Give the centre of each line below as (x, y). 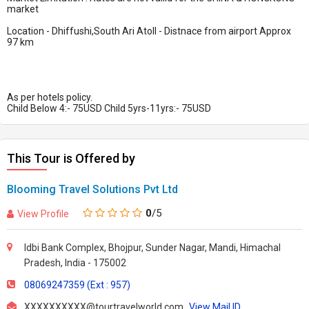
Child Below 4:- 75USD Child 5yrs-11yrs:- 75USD (109, 108)
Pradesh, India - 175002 (75, 263)
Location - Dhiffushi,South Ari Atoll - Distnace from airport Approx (149, 31)
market (23, 9)
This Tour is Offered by (71, 158)
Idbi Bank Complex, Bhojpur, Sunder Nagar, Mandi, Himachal (152, 248)
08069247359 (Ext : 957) (77, 285)
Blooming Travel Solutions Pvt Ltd (92, 189)
